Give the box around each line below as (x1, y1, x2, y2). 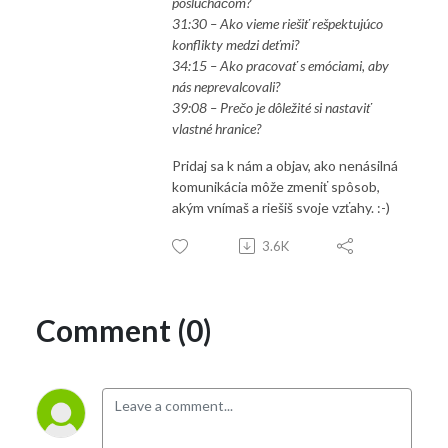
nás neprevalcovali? (172, 77, 280, 95)
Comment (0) (36, 311, 212, 348)
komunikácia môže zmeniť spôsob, (172, 177, 380, 195)
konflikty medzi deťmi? (172, 35, 299, 53)
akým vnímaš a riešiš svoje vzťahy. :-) (172, 198, 390, 216)
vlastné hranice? (172, 119, 261, 137)
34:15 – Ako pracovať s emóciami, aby (172, 56, 389, 74)
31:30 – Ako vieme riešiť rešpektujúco (172, 14, 383, 32)
